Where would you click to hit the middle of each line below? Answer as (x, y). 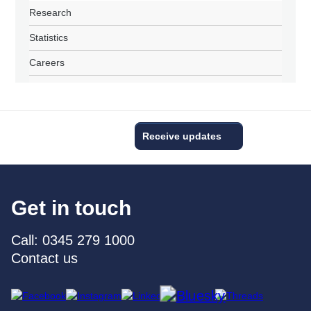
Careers (47, 62)
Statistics (49, 37)
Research (51, 12)
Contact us (44, 258)
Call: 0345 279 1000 (73, 240)
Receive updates (182, 136)
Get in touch (71, 208)
